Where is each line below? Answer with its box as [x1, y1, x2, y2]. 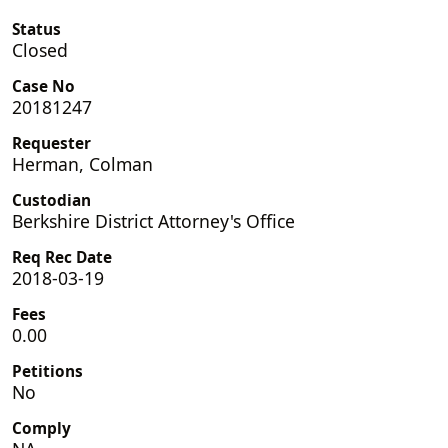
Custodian [12, 189, 91, 211]
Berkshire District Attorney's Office [12, 208, 295, 233]
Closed [12, 37, 68, 62]
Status [12, 18, 61, 40]
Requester [12, 132, 91, 154]
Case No [12, 75, 75, 97]
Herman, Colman [12, 151, 153, 176]
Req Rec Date [12, 246, 112, 268]
